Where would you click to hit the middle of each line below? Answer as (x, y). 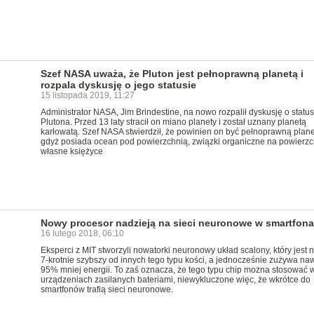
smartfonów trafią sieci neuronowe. (107, 289)
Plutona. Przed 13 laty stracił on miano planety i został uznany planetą (173, 122)
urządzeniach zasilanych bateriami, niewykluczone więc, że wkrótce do (175, 280)
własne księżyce (71, 151)
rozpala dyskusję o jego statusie (118, 85)
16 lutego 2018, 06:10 (82, 233)
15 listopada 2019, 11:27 (87, 95)
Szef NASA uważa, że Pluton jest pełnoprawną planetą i (172, 74)
